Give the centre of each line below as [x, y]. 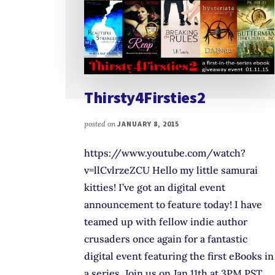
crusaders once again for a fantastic [166, 239]
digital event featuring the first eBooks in [179, 256]
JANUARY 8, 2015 [149, 124]
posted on [101, 124]
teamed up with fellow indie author [166, 222]
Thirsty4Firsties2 [145, 98]
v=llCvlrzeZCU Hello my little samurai [171, 170]
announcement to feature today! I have [173, 205]
